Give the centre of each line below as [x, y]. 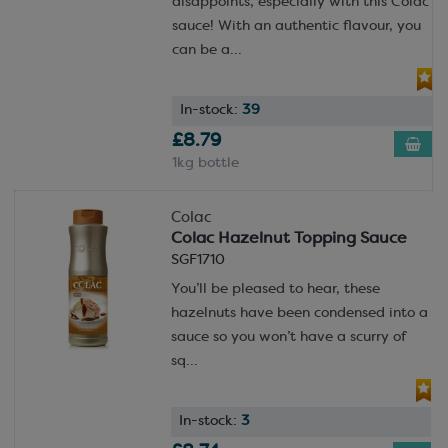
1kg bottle [205, 163]
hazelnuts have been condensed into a [299, 313]
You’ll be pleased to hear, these [275, 289]
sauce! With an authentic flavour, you [296, 26]
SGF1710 [197, 260]
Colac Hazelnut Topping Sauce [288, 238]
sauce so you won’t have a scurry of [288, 337]
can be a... [206, 50]
